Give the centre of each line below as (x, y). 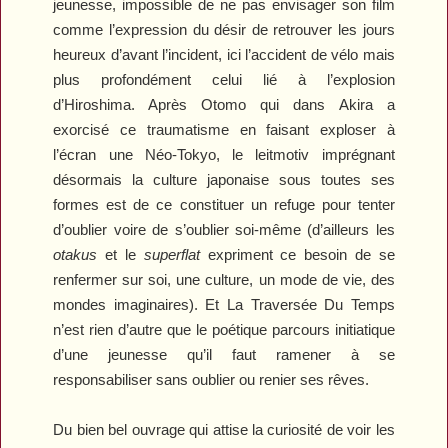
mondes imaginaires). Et (140, 304)
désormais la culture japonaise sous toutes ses (224, 179)
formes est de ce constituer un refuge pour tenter (224, 204)
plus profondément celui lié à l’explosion (224, 79)
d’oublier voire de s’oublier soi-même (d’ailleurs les (224, 229)
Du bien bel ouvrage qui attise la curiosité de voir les (224, 429)
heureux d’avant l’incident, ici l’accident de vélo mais (224, 54)
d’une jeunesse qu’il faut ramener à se (224, 354)
